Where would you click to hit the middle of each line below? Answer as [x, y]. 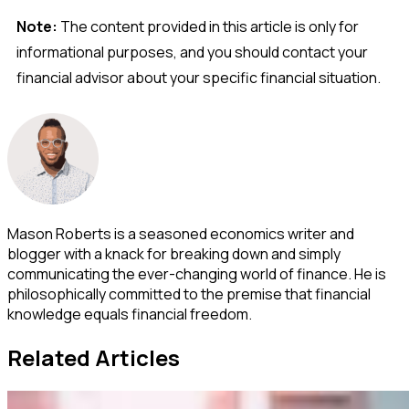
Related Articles [94, 357]
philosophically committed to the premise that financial [189, 294]
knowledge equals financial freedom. [130, 315]
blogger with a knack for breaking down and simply [174, 254]
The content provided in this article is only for [210, 26]
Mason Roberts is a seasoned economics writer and [181, 234]
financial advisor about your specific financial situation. [199, 78]
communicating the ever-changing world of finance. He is [197, 274]
